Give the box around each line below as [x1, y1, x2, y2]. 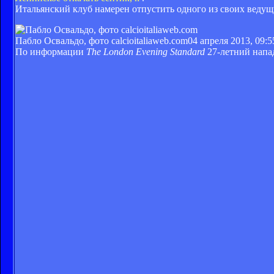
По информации [15, 46, 86, 57]
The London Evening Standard [86, 46, 205, 57]
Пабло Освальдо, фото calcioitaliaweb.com [15, 35, 188, 46]
